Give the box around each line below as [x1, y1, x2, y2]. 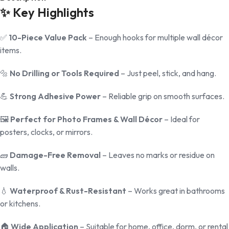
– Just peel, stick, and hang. [119, 68, 216, 79]
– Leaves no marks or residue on [101, 150, 215, 161]
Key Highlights [13, 5, 94, 20]
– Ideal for [163, 114, 200, 125]
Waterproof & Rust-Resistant [10, 186, 126, 196]
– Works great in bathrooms [126, 186, 225, 196]
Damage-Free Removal [10, 150, 101, 161]
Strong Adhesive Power [10, 91, 101, 102]
